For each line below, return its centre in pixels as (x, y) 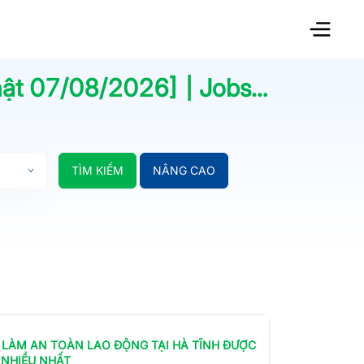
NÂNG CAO (184, 170)
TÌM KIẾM (97, 170)
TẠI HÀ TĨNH (184, 344)
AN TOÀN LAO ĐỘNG (87, 344)
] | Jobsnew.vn (210, 87)
